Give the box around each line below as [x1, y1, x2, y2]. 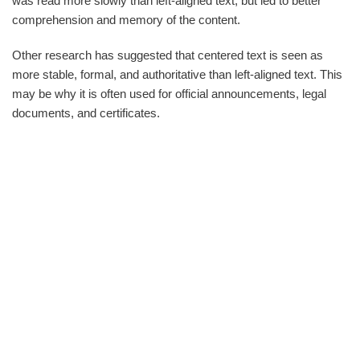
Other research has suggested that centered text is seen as [12, 48, 323, 63]
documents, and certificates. [12, 106, 160, 121]
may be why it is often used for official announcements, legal [12, 87, 326, 101]
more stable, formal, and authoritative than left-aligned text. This [12, 67, 342, 82]
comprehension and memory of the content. [12, 13, 240, 27]
